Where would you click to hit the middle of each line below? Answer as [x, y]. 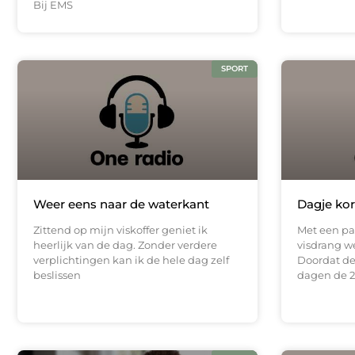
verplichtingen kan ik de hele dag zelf [131, 260]
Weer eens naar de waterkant [121, 204]
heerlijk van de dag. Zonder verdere [125, 245]
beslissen [57, 275]
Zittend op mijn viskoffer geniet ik [120, 230]
